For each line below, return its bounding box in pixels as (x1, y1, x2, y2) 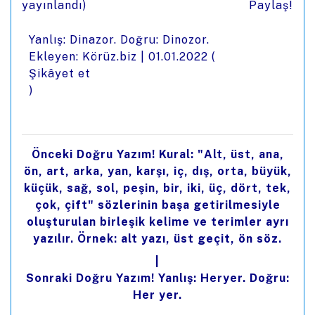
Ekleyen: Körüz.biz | (29, 50, 148, 63)
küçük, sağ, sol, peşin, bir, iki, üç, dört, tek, (24, 181, 291, 195)
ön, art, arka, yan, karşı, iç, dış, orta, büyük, (23, 165, 292, 178)
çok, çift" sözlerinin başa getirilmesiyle (34, 198, 281, 212)
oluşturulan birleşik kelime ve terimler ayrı (26, 215, 289, 229)
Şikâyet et (29, 67, 91, 80)
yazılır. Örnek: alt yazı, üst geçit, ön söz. (33, 232, 282, 245)
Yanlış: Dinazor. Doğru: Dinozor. (29, 33, 210, 46)
